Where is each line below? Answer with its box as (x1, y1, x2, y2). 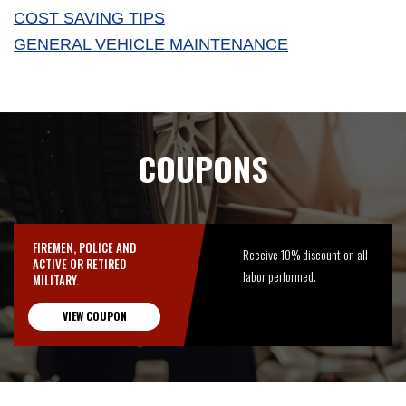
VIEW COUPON (62, 307, 127, 324)
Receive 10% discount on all (243, 244, 369, 264)
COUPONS (138, 143, 268, 192)
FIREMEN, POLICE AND (33, 237, 136, 256)
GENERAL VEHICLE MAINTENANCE (14, 34, 288, 53)
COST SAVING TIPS (14, 8, 165, 27)
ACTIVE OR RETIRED (33, 254, 126, 273)
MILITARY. (33, 270, 79, 289)
